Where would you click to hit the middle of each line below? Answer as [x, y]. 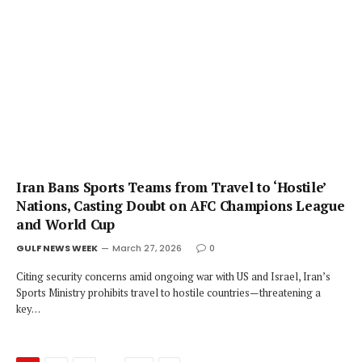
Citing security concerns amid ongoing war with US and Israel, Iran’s [173, 276]
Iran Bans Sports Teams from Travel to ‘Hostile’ [171, 187]
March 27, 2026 [147, 248]
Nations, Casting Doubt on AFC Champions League [181, 206]
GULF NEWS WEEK [57, 248]
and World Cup [65, 224]
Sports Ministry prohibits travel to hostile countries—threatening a [168, 293]
